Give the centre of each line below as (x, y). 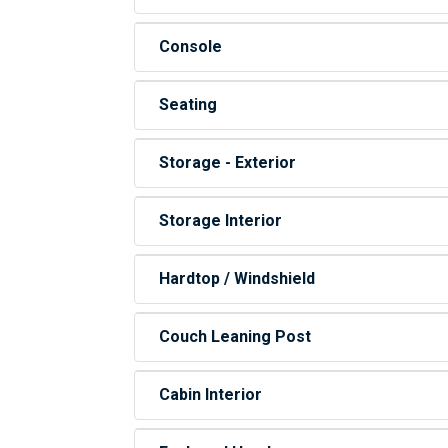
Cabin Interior (211, 394)
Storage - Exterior (228, 162)
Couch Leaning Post (235, 336)
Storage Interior (221, 220)
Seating (188, 104)
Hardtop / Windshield (237, 278)
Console (191, 46)
